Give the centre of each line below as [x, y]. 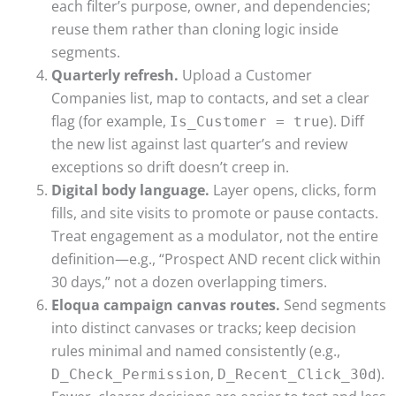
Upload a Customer [245, 76]
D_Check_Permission [131, 375]
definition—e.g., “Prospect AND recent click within [216, 259]
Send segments [333, 305]
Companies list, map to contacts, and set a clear [210, 99]
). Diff [346, 122]
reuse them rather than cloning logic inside [195, 30]
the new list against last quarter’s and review [199, 145]
